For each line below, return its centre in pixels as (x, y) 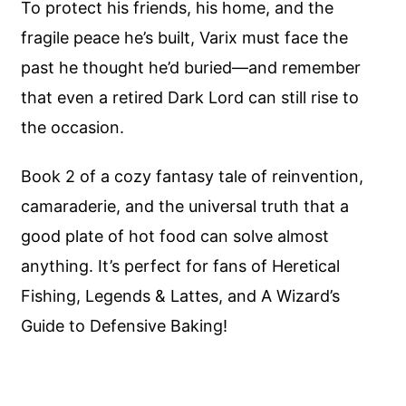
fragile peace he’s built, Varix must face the (185, 37)
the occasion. (73, 127)
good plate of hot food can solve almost (175, 237)
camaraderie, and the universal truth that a (185, 207)
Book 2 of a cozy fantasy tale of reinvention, (193, 177)
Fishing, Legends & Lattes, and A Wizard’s (181, 296)
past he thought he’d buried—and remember (191, 67)
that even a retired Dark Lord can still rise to (190, 97)
